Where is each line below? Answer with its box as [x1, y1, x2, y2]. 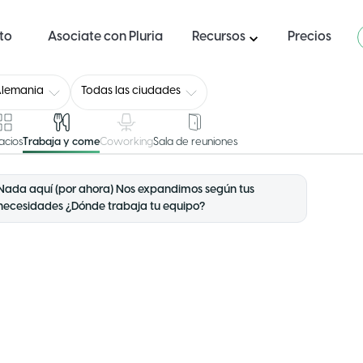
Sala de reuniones [153, 137, 238, 147]
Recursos [192, 30, 246, 44]
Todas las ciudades [81, 85, 181, 97]
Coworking [100, 137, 154, 147]
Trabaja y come [23, 137, 100, 147]
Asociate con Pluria [57, 30, 163, 44]
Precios [295, 30, 331, 44]
